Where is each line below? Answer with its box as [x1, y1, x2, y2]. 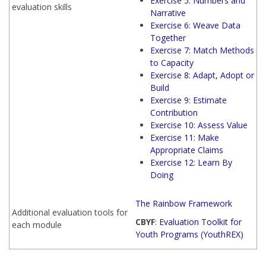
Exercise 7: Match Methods [150, 45, 254, 56]
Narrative [150, 7, 186, 18]
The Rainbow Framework [135, 198, 232, 209]
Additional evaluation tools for [12, 207, 128, 218]
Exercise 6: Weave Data [150, 20, 240, 31]
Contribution [150, 107, 198, 118]
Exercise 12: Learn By [150, 157, 232, 168]
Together [150, 32, 186, 43]
